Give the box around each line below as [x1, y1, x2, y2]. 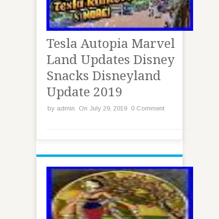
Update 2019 [46, 85, 123, 99]
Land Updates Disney [46, 52, 175, 67]
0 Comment [131, 105, 164, 112]
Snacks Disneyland [46, 68, 161, 83]
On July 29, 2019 [79, 105, 127, 112]
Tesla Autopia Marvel [46, 36, 175, 51]
